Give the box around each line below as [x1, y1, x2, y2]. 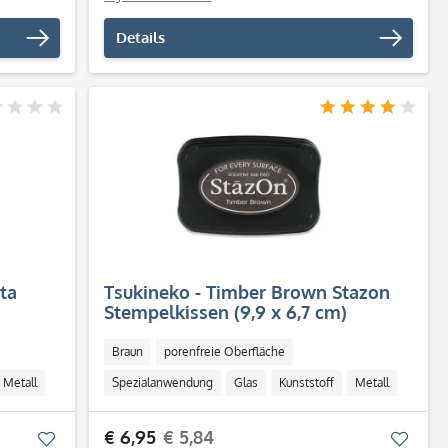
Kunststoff [279, 375, 335, 390]
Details [116, 28, 166, 47]
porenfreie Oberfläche [164, 344, 286, 359]
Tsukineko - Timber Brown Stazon [104, 281, 391, 303]
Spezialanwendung [112, 375, 214, 390]
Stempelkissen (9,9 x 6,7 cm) [104, 301, 348, 323]
